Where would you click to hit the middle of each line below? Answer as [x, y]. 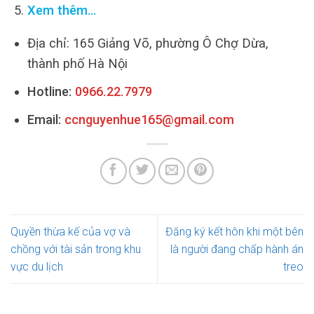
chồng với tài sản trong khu [76, 249]
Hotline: [49, 92]
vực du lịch [37, 266]
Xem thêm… [61, 10]
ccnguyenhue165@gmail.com [149, 120]
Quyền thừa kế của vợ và [70, 231]
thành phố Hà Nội [77, 64]
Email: [46, 120]
